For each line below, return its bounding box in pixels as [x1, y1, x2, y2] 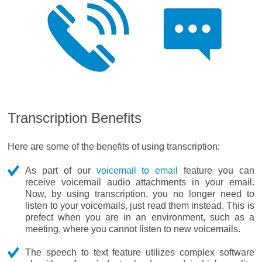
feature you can [178, 166, 254, 175]
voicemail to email [96, 166, 178, 175]
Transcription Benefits [8, 110, 142, 126]
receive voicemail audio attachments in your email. [25, 177, 254, 187]
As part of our [25, 166, 96, 175]
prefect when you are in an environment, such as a [25, 212, 254, 222]
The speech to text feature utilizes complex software [25, 247, 254, 257]
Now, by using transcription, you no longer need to [25, 189, 254, 199]
